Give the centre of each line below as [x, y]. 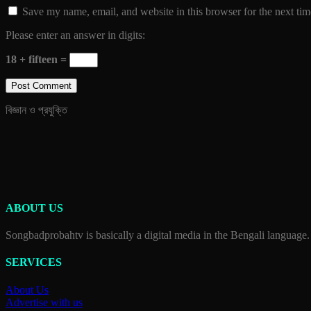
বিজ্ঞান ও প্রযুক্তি [36, 110]
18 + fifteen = [37, 59]
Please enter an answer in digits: [75, 35]
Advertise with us [44, 302]
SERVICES [34, 262]
